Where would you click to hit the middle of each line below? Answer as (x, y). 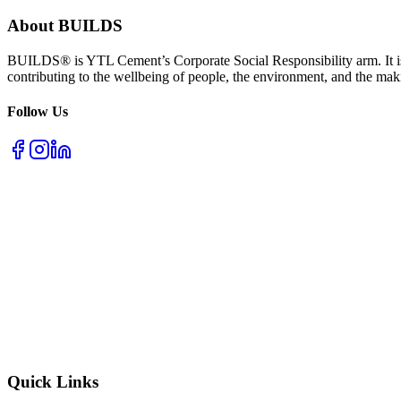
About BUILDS (65, 26)
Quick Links (53, 382)
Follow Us (38, 112)
